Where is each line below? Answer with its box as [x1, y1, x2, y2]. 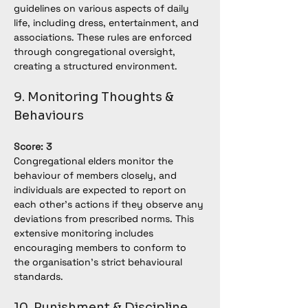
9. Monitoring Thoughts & [14, 89, 177, 104]
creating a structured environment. [14, 60, 177, 72]
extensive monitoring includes [14, 227, 156, 239]
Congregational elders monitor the [14, 155, 176, 167]
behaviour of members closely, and [14, 169, 179, 181]
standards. [14, 270, 63, 283]
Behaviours [14, 108, 84, 123]
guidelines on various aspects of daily [14, 2, 192, 14]
